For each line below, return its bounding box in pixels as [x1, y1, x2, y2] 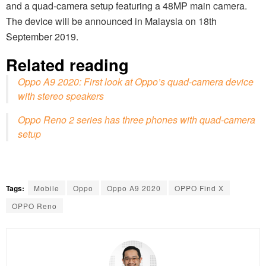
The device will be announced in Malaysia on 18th [6, 14, 217, 28]
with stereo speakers [18, 89, 104, 103]
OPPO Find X [175, 183, 224, 194]
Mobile [34, 183, 59, 194]
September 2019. [6, 30, 78, 44]
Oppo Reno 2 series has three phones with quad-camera [18, 113, 255, 127]
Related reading [6, 53, 129, 77]
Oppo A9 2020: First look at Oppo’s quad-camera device [18, 75, 254, 89]
